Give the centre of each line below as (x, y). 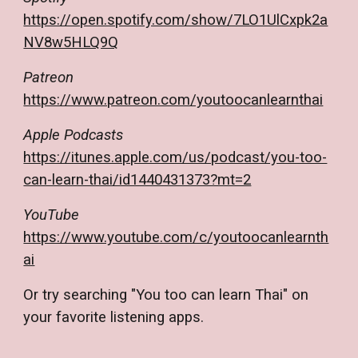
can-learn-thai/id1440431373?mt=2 (137, 180)
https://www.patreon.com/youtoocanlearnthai (173, 100)
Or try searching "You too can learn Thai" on (166, 295)
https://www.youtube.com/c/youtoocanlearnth (176, 238)
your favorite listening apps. (114, 318)
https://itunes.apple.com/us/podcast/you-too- (175, 158)
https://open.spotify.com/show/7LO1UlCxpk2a (176, 20)
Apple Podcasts (74, 135)
